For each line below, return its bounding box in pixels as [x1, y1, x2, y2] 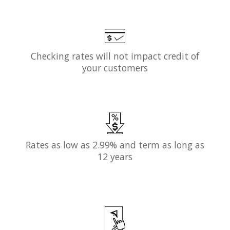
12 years [98, 150, 132, 163]
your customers [82, 61, 148, 74]
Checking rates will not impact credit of [31, 49, 199, 62]
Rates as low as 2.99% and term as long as [26, 139, 204, 151]
